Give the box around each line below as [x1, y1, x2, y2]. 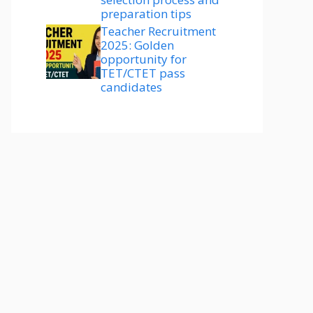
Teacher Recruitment [101, 23, 216, 39]
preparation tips [101, 6, 191, 22]
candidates [101, 79, 162, 95]
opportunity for [101, 51, 187, 67]
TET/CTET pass [101, 65, 185, 81]
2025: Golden [101, 37, 174, 53]
